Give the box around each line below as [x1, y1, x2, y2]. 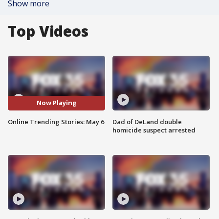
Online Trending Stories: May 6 [8, 117, 104, 126]
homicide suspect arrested [112, 125, 196, 134]
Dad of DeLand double [112, 117, 182, 126]
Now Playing [36, 98, 77, 108]
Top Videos [8, 21, 88, 41]
